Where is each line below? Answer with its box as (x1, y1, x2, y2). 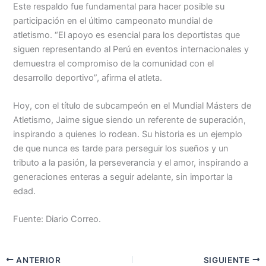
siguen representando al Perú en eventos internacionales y (13, 43, 249, 55)
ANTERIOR (14, 255, 61, 265)
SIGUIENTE (203, 255, 252, 265)
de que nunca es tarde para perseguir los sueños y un (13, 143, 229, 154)
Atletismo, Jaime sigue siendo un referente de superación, (13, 115, 246, 126)
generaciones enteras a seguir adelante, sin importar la (13, 172, 233, 183)
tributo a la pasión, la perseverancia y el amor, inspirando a (13, 157, 249, 169)
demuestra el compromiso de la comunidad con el (13, 58, 214, 69)
